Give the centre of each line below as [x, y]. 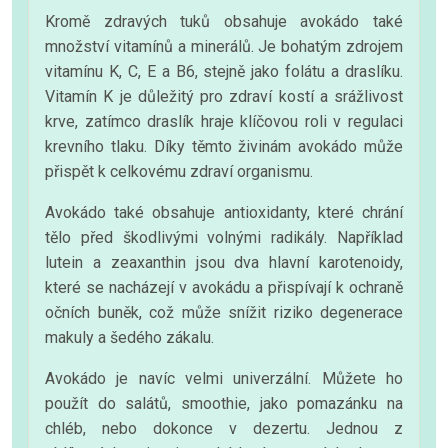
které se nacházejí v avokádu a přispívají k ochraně [224, 287]
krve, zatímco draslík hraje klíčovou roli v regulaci [224, 121]
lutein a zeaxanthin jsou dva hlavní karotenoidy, [224, 262]
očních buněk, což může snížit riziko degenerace [224, 312]
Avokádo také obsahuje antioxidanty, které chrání [224, 212]
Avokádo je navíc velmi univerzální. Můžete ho [224, 378]
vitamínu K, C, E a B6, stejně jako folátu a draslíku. [224, 71]
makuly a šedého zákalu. [129, 337]
